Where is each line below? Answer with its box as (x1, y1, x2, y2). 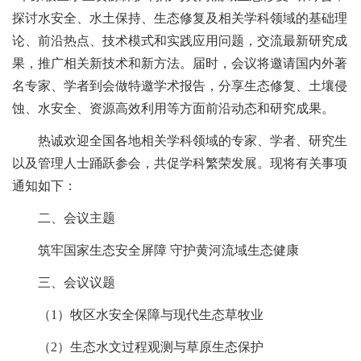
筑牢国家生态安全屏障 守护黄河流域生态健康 (12, 243, 299, 258)
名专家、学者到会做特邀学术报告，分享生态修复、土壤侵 (12, 79, 347, 93)
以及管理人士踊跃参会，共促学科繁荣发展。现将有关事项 (12, 156, 347, 171)
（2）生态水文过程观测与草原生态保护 (12, 340, 263, 355)
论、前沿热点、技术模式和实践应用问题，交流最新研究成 (12, 34, 347, 48)
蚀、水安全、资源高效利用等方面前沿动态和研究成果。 (12, 102, 334, 116)
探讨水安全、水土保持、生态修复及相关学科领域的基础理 (12, 11, 347, 26)
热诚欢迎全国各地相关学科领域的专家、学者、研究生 (12, 134, 347, 148)
